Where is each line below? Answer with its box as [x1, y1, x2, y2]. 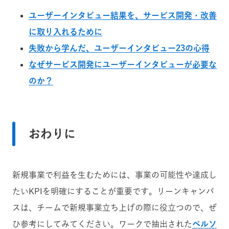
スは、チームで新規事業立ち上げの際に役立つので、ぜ [12, 203, 217, 212]
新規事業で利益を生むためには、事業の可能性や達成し [12, 170, 217, 179]
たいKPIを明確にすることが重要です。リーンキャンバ [12, 187, 214, 195]
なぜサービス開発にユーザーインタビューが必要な [29, 60, 217, 68]
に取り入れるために [29, 27, 102, 36]
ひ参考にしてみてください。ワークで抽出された [12, 219, 192, 228]
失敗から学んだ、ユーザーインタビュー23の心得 [29, 43, 210, 52]
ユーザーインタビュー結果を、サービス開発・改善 [29, 11, 217, 19]
